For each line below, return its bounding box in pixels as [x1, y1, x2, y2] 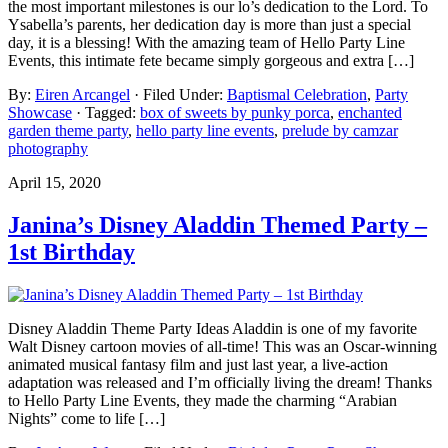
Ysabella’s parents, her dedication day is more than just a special [8, 16, 411, 34]
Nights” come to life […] [8, 410, 165, 428]
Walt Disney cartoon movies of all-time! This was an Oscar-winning [8, 338, 437, 356]
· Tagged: [76, 104, 140, 122]
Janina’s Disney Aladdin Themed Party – [8, 212, 427, 239]
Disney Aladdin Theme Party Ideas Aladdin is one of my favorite [8, 320, 417, 338]
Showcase [8, 104, 72, 122]
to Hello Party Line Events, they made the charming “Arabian [8, 392, 397, 410]
